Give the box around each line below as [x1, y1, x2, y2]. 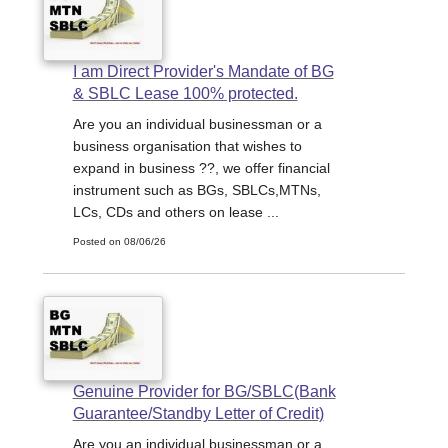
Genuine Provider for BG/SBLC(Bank [72, 383, 336, 400]
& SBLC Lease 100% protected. [72, 85, 298, 103]
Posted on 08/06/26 [72, 236, 166, 248]
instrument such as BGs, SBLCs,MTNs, [72, 182, 321, 199]
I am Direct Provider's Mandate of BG [72, 63, 334, 81]
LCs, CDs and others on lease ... [72, 204, 279, 221]
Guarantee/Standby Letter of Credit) [72, 405, 324, 422]
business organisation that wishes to [72, 138, 302, 155]
